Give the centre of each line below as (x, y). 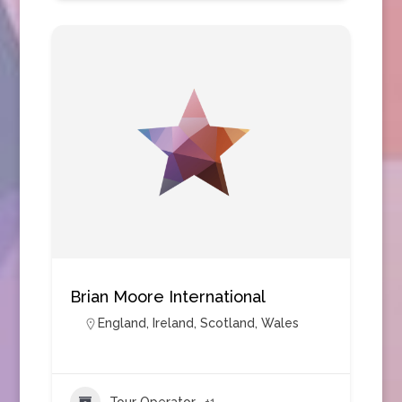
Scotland (227, 323)
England (122, 323)
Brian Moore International (167, 297)
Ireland (173, 323)
